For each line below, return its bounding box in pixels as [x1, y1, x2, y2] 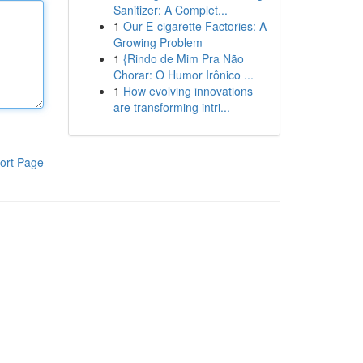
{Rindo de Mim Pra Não [122, 50, 244, 66]
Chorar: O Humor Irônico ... [113, 66, 254, 83]
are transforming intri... [113, 99, 230, 115]
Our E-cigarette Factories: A [122, 18, 267, 34]
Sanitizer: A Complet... [113, 2, 228, 18]
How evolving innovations [122, 83, 253, 99]
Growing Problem [113, 34, 203, 50]
